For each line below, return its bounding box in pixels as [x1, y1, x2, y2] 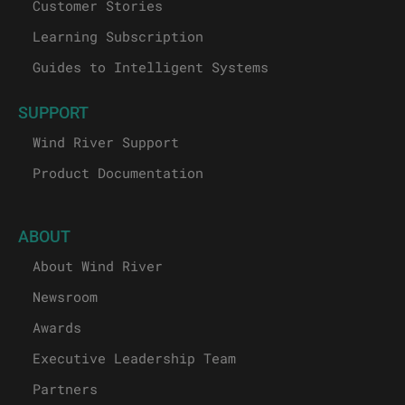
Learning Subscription [33, 26, 203, 45]
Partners [33, 379, 98, 398]
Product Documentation [33, 163, 203, 182]
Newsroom [33, 287, 98, 306]
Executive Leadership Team [33, 348, 236, 367]
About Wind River [33, 256, 163, 275]
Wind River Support [33, 132, 179, 151]
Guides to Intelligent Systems [33, 57, 268, 76]
